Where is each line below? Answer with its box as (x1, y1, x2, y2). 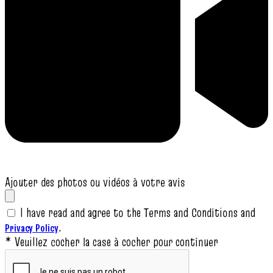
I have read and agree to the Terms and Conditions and (20, 204, 255, 222)
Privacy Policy (5, 221, 58, 236)
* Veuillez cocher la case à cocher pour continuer (5, 233, 218, 251)
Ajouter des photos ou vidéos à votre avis (5, 174, 185, 191)
